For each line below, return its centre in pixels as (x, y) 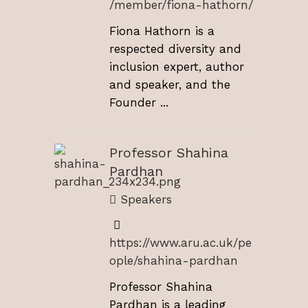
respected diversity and (175, 48)
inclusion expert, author (177, 66)
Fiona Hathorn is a (162, 31)
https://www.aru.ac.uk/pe (180, 243)
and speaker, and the (170, 84)
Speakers (144, 199)
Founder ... (139, 102)
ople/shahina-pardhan (174, 261)
